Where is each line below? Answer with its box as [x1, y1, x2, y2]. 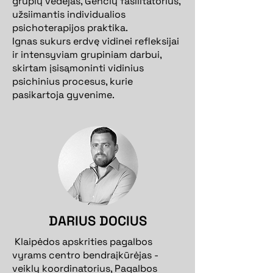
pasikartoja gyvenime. [12, 88, 115, 101]
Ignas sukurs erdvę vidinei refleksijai [12, 35, 179, 48]
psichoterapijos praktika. [12, 21, 128, 34]
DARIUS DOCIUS [48, 212, 147, 229]
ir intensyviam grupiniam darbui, [12, 48, 161, 61]
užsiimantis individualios [12, 8, 126, 21]
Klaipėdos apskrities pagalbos [12, 235, 152, 248]
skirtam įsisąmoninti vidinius [12, 62, 144, 74]
